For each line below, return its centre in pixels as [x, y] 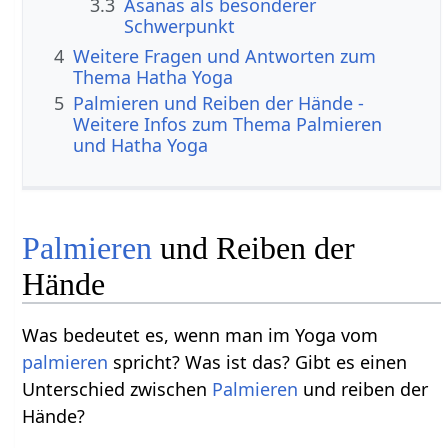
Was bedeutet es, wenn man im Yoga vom [200, 335]
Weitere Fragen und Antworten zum [225, 55]
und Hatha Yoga [141, 145]
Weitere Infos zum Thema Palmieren [228, 124]
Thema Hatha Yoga [153, 76]
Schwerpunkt [180, 25]
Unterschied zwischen [117, 389]
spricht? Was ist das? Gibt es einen [258, 362]
